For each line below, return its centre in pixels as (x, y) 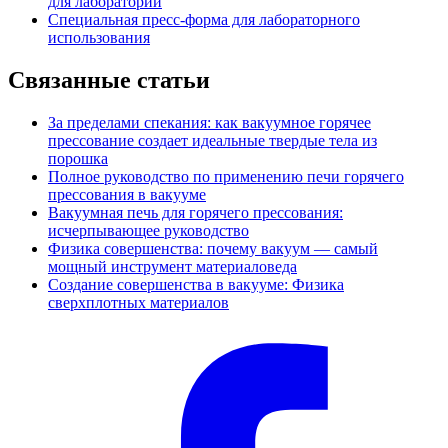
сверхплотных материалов (138, 302)
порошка (78, 158)
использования (99, 37)
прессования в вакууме (127, 194)
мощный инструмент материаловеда (172, 266)
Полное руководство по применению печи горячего (226, 176)
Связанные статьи (109, 79)
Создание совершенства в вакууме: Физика (196, 284)
